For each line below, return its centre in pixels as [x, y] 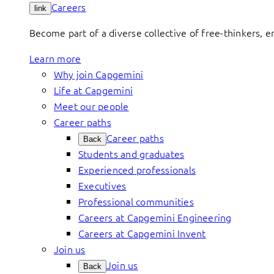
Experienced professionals [137, 169]
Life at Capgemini [94, 90]
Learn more [55, 58]
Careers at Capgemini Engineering [155, 217]
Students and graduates [131, 154]
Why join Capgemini [99, 74]
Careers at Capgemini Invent [142, 233]
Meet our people [91, 106]
